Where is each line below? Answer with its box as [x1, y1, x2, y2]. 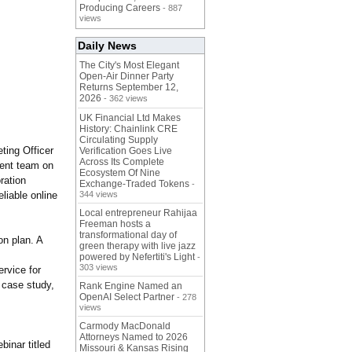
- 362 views [101, 93, 148, 104]
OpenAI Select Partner [79, 291, 174, 303]
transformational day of [79, 229, 177, 241]
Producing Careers [79, 2, 160, 14]
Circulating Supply [79, 134, 158, 146]
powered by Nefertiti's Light [79, 251, 195, 263]
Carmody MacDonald [79, 321, 170, 332]
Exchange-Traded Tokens [79, 178, 189, 190]
